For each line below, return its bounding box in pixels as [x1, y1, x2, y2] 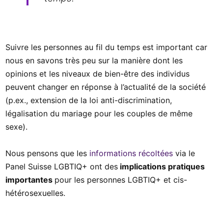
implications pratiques [118, 161, 205, 171]
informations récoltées [89, 148, 173, 158]
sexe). [5, 121, 27, 132]
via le [173, 148, 195, 158]
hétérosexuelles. [5, 188, 65, 198]
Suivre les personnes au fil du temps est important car [5, 42, 207, 52]
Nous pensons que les [5, 148, 89, 158]
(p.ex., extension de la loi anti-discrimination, [5, 95, 172, 105]
